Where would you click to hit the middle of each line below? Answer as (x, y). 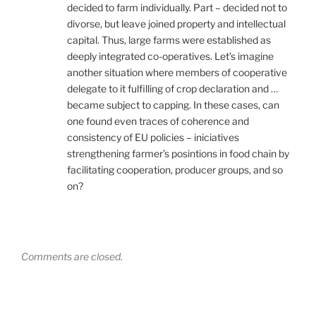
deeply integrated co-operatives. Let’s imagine (170, 56)
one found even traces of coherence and (158, 121)
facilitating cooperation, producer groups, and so (175, 170)
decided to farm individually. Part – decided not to (177, 8)
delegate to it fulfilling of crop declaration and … (172, 89)
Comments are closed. (72, 257)
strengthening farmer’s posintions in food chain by (178, 154)
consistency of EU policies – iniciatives (153, 138)
